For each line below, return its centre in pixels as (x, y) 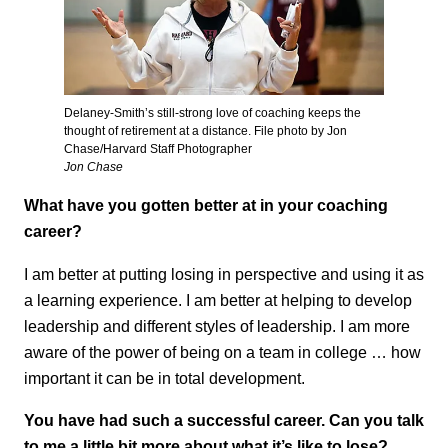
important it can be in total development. (164, 377)
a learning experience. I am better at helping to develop (218, 299)
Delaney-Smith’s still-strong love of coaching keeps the (212, 112)
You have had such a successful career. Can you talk (224, 420)
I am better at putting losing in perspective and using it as (224, 273)
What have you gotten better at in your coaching (206, 205)
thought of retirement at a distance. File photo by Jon (205, 130)
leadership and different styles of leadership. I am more (217, 325)
